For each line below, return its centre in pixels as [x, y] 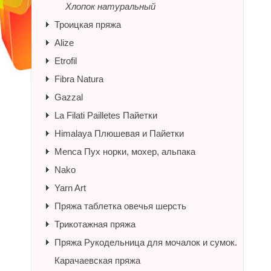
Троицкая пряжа [88, 24]
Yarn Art [70, 188]
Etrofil [66, 61]
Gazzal [69, 97]
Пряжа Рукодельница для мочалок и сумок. [146, 242]
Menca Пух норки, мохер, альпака [125, 152]
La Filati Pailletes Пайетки [106, 115]
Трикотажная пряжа [95, 224]
